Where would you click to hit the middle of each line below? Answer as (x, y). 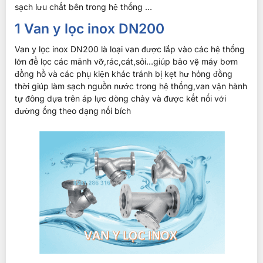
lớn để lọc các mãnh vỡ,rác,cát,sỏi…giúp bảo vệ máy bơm (126, 62)
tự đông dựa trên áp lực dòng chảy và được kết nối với (120, 99)
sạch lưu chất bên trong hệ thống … (83, 7)
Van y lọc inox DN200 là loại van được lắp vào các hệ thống (130, 49)
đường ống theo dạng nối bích (73, 111)
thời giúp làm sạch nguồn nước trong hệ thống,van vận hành (131, 86)
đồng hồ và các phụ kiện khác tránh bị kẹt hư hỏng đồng (124, 74)
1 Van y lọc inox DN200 (90, 29)
